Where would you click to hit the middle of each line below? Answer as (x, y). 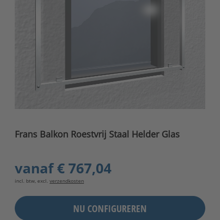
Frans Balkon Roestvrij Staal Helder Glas (97, 134)
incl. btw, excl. (32, 181)
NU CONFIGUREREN (110, 208)
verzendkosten (67, 181)
